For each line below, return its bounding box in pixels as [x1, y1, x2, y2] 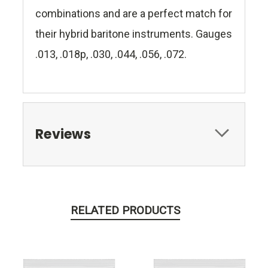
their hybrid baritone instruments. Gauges [35, 28, 232, 41]
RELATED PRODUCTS [70, 203, 180, 218]
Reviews [35, 125, 91, 144]
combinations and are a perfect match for [35, 7, 232, 20]
